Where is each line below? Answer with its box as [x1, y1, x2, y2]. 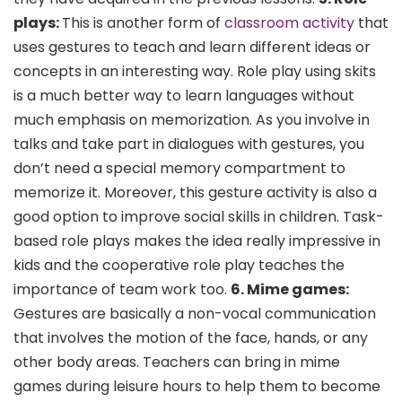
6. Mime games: [231, 278, 349, 300]
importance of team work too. [13, 278, 231, 300]
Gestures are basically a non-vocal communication [13, 302, 376, 324]
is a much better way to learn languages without [13, 84, 354, 106]
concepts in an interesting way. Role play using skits [13, 60, 376, 82]
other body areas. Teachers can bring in [13, 351, 300, 372]
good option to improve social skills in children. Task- [13, 205, 384, 227]
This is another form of [62, 12, 224, 33]
